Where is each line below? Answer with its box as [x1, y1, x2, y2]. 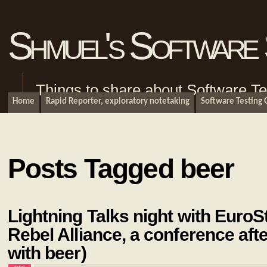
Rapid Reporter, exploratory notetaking [45, 97, 190, 106]
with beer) [7, 243, 86, 263]
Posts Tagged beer [7, 153, 234, 184]
